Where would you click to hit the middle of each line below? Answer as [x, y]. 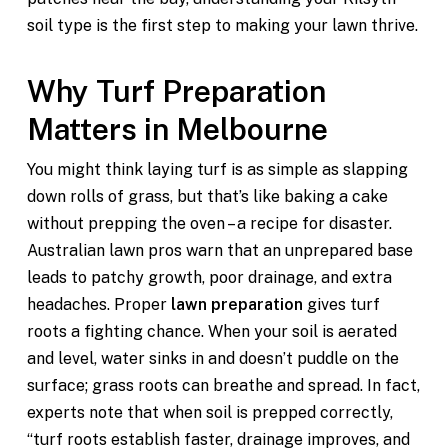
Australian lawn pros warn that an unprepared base [219, 250]
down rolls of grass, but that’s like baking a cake [207, 196]
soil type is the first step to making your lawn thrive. [222, 25]
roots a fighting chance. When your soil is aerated [211, 331]
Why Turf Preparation [176, 91]
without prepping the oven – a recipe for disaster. [209, 223]
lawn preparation [236, 304]
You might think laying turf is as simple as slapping [217, 169]
